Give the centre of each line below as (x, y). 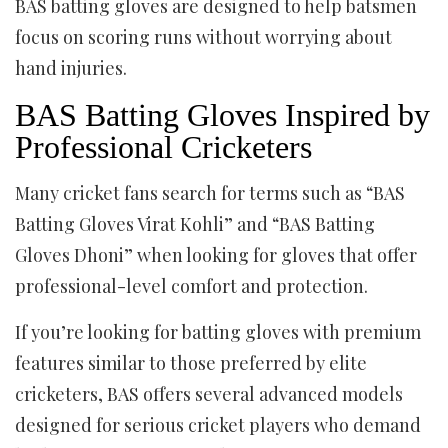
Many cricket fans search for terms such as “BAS (210, 193)
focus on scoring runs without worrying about (203, 37)
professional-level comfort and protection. (191, 286)
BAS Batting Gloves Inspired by (222, 115)
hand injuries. (71, 68)
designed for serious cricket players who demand (218, 425)
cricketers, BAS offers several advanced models (209, 394)
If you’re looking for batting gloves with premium (218, 332)
